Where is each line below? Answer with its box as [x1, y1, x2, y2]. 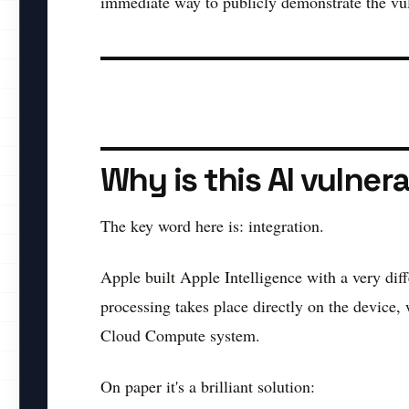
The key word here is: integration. [100, 215, 324, 237]
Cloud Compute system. [100, 324, 260, 347]
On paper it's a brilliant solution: [100, 375, 315, 398]
